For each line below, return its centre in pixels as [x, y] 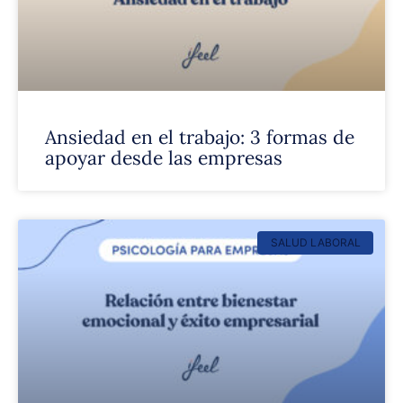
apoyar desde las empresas [164, 158]
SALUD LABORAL [315, 243]
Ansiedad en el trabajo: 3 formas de [200, 137]
